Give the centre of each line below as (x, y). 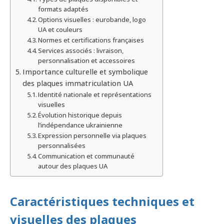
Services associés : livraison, (81, 50)
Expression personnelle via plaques (92, 135)
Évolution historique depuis (80, 115)
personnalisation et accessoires (87, 60)
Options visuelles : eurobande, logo (92, 19)
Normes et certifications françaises (91, 40)
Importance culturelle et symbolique (85, 71)
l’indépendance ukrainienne (80, 125)
